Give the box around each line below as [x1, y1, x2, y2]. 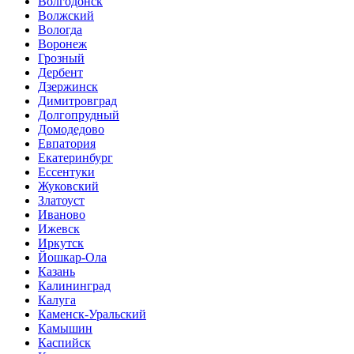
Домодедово [38, 122, 104, 136]
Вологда [38, 23, 82, 36]
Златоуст [38, 194, 85, 207]
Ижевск [38, 222, 80, 235]
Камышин [38, 322, 92, 335]
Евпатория [38, 137, 96, 150]
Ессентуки [38, 165, 95, 179]
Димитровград [38, 94, 117, 107]
